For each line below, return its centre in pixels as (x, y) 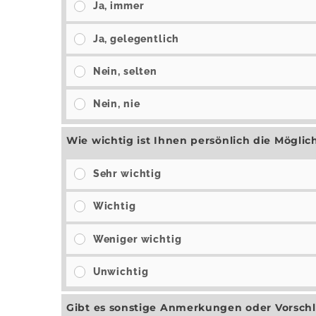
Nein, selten (125, 71)
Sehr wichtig (127, 174)
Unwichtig (121, 271)
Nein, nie (116, 104)
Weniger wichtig (137, 239)
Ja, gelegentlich (136, 38)
